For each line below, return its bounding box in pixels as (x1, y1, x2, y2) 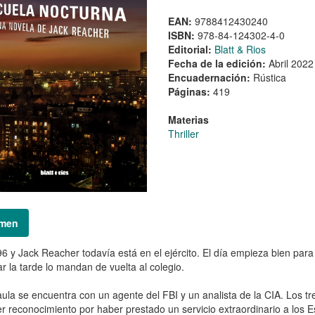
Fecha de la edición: (167, 56, 269, 70)
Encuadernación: (167, 70, 253, 84)
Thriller (167, 126, 199, 141)
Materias (167, 112, 209, 127)
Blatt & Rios (214, 41, 266, 56)
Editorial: (167, 41, 214, 56)
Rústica (252, 70, 286, 84)
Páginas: (167, 84, 213, 98)
